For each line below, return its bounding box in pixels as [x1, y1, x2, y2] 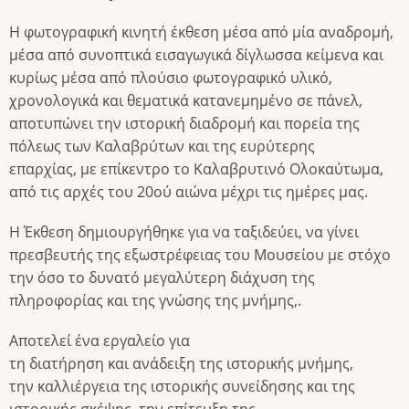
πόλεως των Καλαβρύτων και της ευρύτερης [9, 135, 315, 156]
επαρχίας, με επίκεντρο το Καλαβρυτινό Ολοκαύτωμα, [9, 158, 383, 179]
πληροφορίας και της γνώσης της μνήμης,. [9, 289, 301, 310]
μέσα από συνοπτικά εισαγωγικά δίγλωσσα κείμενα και [9, 44, 383, 65]
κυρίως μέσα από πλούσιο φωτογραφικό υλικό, [9, 67, 332, 88]
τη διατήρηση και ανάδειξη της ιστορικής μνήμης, [9, 353, 353, 374]
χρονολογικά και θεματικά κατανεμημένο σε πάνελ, [9, 89, 362, 110]
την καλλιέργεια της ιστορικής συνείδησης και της [9, 376, 355, 397]
